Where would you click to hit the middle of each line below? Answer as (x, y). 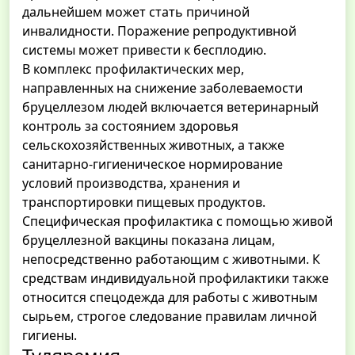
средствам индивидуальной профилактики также (176, 279)
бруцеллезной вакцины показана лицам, (149, 240)
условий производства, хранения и (131, 183)
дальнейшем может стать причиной (136, 12)
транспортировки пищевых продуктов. (144, 202)
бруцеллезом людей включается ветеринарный (170, 107)
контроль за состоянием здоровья (130, 126)
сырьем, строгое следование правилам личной (170, 317)
